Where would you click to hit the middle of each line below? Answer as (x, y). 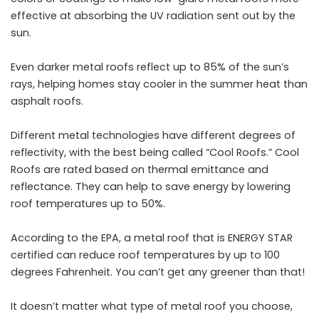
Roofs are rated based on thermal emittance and (140, 170)
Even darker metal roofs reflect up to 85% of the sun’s (150, 67)
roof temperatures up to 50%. (88, 204)
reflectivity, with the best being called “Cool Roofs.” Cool (155, 153)
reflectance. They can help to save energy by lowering (151, 187)
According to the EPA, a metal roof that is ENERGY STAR (152, 238)
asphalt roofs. (47, 101)
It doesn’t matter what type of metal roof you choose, (152, 307)
